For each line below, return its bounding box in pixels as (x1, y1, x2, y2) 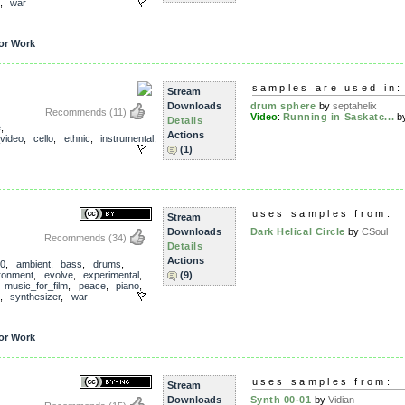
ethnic (63, 132, 90, 144)
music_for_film (5, 279, 68, 291)
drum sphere (250, 100, 316, 112)
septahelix (332, 100, 377, 112)
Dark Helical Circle (250, 226, 345, 238)
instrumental (100, 132, 154, 144)
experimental (83, 268, 139, 280)
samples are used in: (251, 81, 403, 93)
